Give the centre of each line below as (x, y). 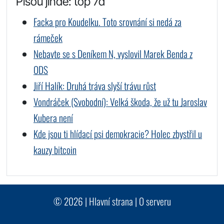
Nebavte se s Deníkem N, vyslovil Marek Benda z (113, 53)
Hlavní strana (111, 201)
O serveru (155, 201)
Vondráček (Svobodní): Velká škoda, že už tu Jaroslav (120, 101)
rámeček (48, 37)
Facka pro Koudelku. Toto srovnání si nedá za (107, 21)
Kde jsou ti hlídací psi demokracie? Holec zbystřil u (117, 133)
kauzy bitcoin (55, 149)
